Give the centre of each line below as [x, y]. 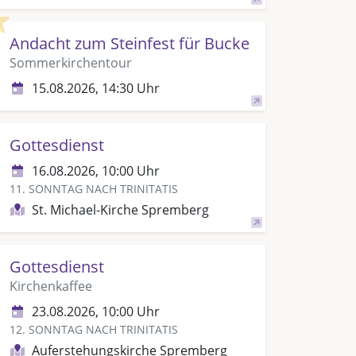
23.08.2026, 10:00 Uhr [95, 311]
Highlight [35, 17]
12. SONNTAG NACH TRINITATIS [93, 329]
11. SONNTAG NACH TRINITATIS [93, 189]
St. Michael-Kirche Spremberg [120, 210]
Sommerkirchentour [70, 63]
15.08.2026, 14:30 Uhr [95, 88]
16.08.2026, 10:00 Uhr [95, 171]
